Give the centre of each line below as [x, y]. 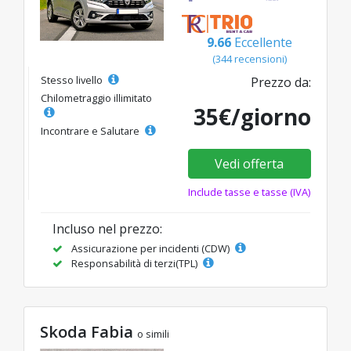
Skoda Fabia [89, 331]
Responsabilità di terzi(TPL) [134, 263]
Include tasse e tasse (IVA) [250, 192]
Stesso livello [73, 80]
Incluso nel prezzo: [107, 228]
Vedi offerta [250, 163]
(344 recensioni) [249, 58]
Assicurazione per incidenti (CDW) [150, 248]
